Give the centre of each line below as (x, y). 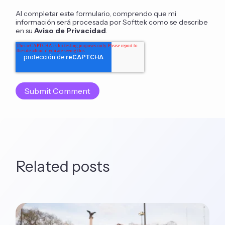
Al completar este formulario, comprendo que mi (96, 13)
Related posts (63, 166)
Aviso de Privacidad (70, 30)
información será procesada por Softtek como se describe (112, 22)
